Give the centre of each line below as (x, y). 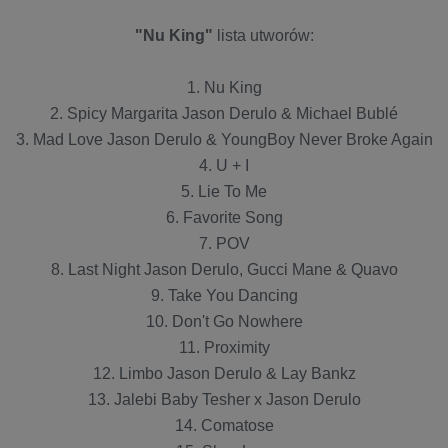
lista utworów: (263, 35)
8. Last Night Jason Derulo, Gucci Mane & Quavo (224, 269)
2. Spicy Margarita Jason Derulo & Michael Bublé (224, 113)
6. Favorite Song (224, 217)
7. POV (224, 243)
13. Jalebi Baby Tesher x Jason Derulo (224, 399)
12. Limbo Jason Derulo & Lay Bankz (224, 373)
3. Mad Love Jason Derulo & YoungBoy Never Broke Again (224, 139)
